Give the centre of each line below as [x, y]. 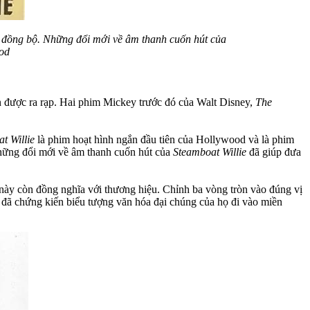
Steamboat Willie [210, 152]
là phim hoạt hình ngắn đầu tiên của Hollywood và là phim [164, 139]
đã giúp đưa [274, 152]
